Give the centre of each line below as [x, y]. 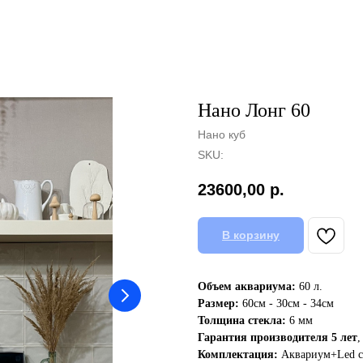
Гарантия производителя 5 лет [278, 338]
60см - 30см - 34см [286, 304]
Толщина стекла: [242, 321]
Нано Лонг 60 [254, 110]
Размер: [218, 304]
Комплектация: [238, 355]
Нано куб [222, 135]
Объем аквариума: [247, 287]
